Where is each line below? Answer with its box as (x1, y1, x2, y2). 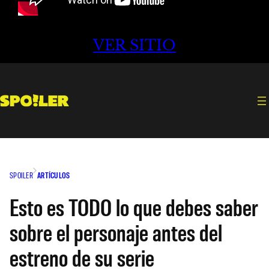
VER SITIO (93, 37, 176, 55)
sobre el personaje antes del (10, 217, 222, 246)
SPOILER (10, 169, 33, 180)
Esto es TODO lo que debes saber (10, 192, 258, 221)
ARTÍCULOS (37, 169, 70, 180)
